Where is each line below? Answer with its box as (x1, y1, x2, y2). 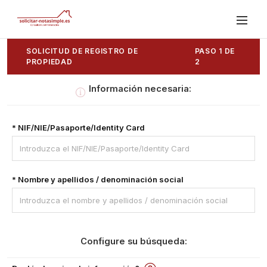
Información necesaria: (89, 83, 191, 94)
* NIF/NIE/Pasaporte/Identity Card (12, 123, 145, 132)
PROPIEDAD (26, 57, 73, 66)
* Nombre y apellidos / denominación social (12, 175, 184, 184)
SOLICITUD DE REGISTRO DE (26, 46, 138, 55)
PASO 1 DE (194, 46, 235, 55)
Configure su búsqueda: (80, 236, 187, 247)
